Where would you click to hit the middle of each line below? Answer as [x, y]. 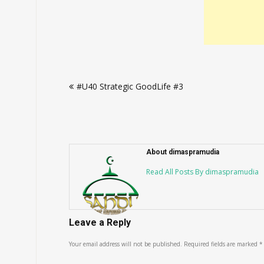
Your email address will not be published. [126, 244]
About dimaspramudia [183, 152]
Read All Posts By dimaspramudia [202, 172]
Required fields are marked [222, 244]
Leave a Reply [100, 222]
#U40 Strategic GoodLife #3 [130, 86]
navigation [102, 94]
